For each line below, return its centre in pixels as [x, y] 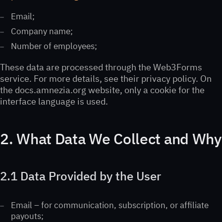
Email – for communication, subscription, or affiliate [110, 205]
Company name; [42, 31]
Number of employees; [54, 46]
